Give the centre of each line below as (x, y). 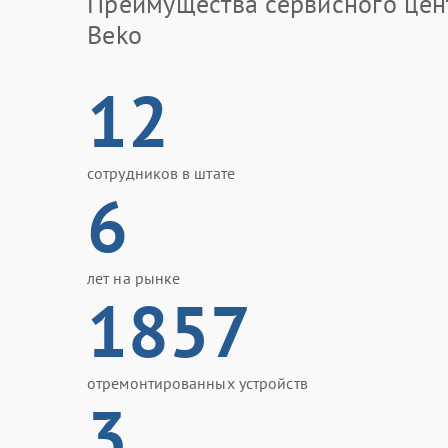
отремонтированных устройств (197, 383)
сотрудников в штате (161, 173)
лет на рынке (134, 278)
